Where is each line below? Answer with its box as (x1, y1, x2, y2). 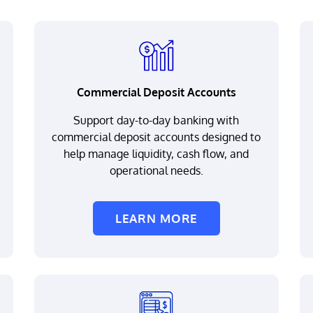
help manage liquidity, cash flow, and (64, 147, 249, 161)
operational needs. (109, 163, 203, 177)
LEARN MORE (115, 211, 198, 226)
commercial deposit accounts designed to (52, 130, 261, 144)
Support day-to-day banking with (73, 113, 240, 127)
